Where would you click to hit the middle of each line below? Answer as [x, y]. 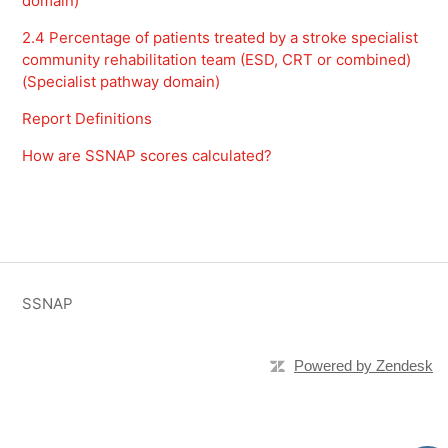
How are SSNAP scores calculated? [147, 155]
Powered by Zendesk [363, 365]
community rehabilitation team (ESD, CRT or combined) [217, 59]
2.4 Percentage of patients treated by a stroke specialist [220, 37]
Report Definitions [87, 118]
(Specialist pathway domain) [121, 81]
